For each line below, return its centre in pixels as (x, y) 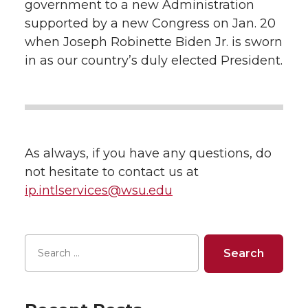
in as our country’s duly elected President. (154, 61)
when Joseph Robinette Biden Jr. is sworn (154, 42)
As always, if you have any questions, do (148, 154)
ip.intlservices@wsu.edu (99, 191)
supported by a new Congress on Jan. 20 (150, 24)
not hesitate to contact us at (112, 172)
